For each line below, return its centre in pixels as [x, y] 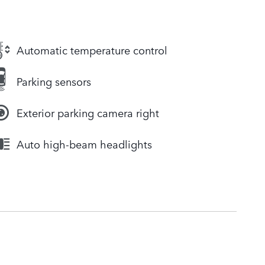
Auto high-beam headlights [84, 144]
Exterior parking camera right [88, 113]
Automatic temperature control [92, 50]
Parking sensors [54, 81]
